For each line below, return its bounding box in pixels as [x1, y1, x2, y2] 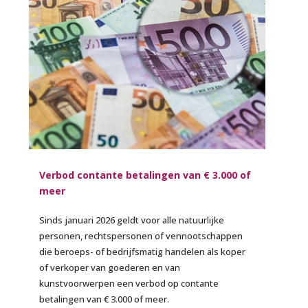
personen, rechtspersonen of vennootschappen [39, 229, 243, 242]
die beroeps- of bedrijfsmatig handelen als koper [39, 245, 246, 258]
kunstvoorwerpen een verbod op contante [39, 276, 219, 289]
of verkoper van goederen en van [39, 261, 181, 274]
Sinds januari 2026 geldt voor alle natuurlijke [39, 213, 225, 226]
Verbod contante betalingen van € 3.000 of [39, 168, 252, 181]
